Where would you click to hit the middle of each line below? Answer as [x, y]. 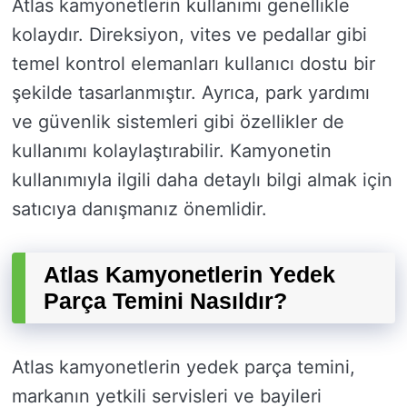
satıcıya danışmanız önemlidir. [139, 209]
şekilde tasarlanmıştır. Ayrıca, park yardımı [191, 93]
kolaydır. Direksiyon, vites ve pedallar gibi [189, 35]
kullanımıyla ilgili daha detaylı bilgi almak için [202, 180]
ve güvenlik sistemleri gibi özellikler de [178, 122]
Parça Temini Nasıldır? [165, 301]
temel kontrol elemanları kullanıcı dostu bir [194, 64]
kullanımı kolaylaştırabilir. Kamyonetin [172, 151]
